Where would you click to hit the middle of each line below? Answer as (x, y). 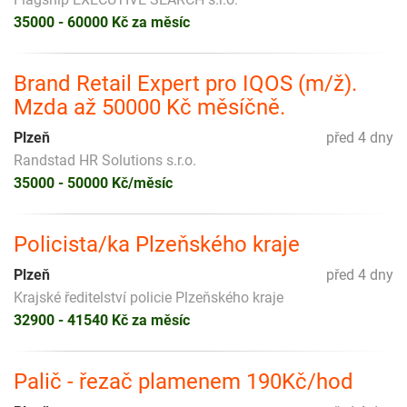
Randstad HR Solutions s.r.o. (105, 160)
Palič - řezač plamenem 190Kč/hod (184, 381)
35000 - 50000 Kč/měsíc (93, 183)
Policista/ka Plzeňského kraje (157, 244)
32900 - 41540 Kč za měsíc (102, 320)
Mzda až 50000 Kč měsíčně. (149, 107)
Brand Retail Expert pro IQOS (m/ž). (185, 83)
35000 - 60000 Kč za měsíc (102, 22)
